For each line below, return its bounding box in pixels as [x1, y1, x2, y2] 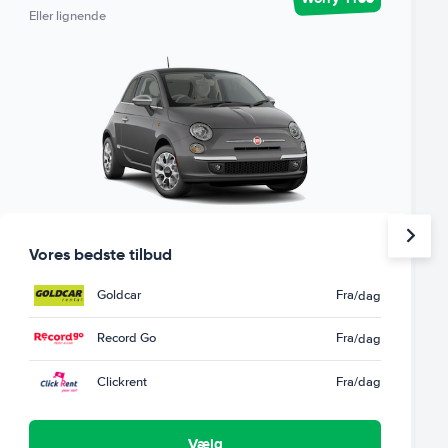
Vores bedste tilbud [29, 243, 173, 265]
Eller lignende [29, 8, 107, 24]
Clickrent [97, 373, 148, 390]
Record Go [97, 330, 157, 347]
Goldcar [97, 287, 142, 304]
